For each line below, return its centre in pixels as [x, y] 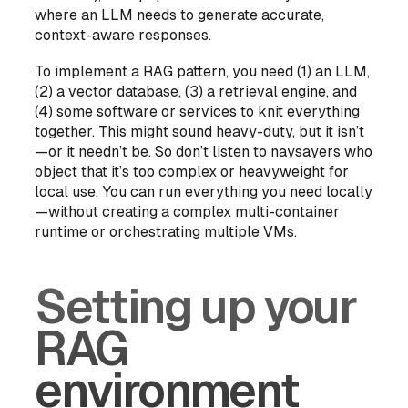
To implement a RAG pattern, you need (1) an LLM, [203, 72]
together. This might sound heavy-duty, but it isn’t [200, 132]
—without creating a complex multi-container [188, 212]
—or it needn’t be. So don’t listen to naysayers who [204, 152]
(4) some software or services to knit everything [198, 112]
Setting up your [196, 307]
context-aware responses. [123, 36]
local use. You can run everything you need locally [204, 192]
